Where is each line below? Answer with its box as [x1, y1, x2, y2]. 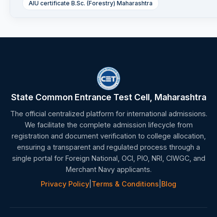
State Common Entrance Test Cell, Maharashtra [11, 92, 206, 103]
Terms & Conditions [92, 180, 159, 188]
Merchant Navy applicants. [65, 165, 152, 174]
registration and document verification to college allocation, [11, 132, 206, 140]
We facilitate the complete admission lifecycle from [24, 121, 193, 129]
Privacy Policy [41, 180, 89, 188]
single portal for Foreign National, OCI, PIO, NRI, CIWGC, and [12, 154, 205, 163]
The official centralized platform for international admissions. [10, 109, 207, 118]
